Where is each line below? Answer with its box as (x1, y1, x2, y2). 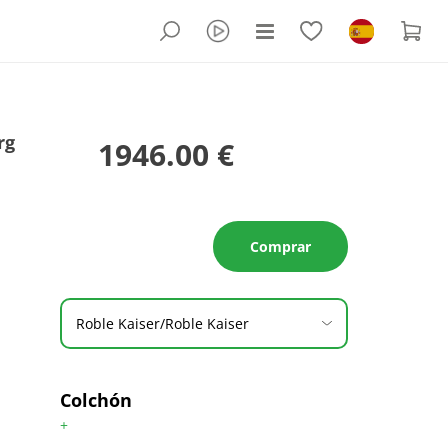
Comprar (249, 237, 311, 256)
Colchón (59, 388, 132, 412)
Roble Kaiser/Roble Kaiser (75, 314, 249, 333)
